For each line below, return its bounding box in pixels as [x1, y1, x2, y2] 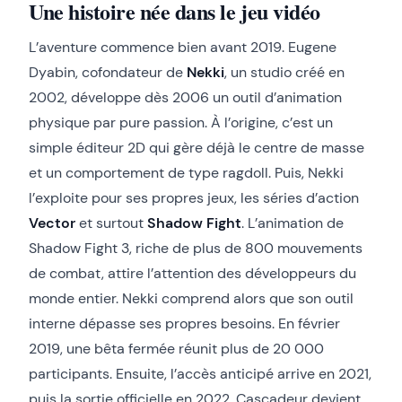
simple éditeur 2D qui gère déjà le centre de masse [29, 138, 364, 157]
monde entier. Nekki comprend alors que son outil [29, 289, 354, 308]
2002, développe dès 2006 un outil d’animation [29, 88, 342, 107]
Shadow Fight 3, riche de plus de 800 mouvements [29, 239, 363, 258]
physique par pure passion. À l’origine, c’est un [29, 113, 333, 132]
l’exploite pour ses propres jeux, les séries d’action [29, 188, 359, 207]
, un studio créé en [224, 63, 345, 82]
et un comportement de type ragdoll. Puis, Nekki [29, 163, 344, 182]
